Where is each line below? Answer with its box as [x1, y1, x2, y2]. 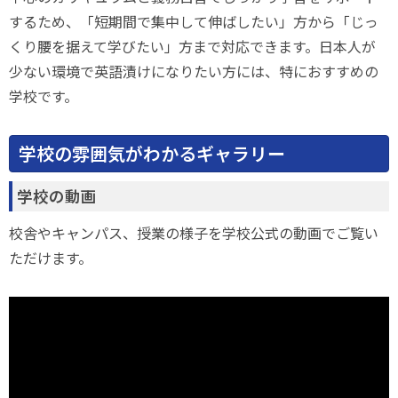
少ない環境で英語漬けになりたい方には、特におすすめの [9, 60, 378, 82]
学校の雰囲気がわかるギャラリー [19, 140, 285, 166]
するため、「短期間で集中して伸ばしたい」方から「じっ [9, 11, 378, 32]
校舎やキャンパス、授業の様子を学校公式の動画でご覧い [9, 222, 378, 243]
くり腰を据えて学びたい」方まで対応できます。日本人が [9, 36, 376, 57]
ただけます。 [9, 247, 92, 268]
